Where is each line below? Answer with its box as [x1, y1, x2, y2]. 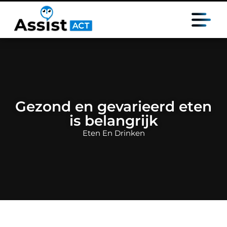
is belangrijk [69, 112, 158, 129]
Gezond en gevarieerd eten [15, 98, 212, 115]
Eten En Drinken [82, 128, 145, 138]
